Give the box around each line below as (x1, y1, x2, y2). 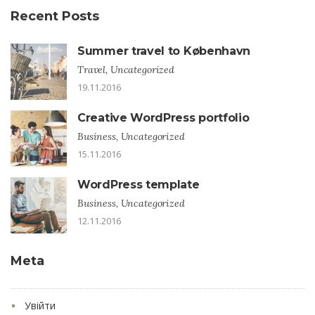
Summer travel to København (77, 44, 251, 58)
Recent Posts (11, 8, 99, 24)
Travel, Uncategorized (77, 63, 175, 76)
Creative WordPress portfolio (77, 110, 250, 124)
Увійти (25, 298, 56, 312)
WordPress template (77, 177, 200, 191)
